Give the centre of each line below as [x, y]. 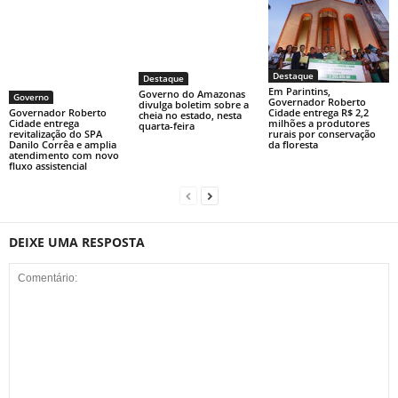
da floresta [293, 144]
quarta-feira [166, 125]
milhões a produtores [318, 123]
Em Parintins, [299, 91]
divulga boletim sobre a [193, 104]
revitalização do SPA [56, 133]
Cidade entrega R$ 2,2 [318, 112]
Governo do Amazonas [191, 93]
